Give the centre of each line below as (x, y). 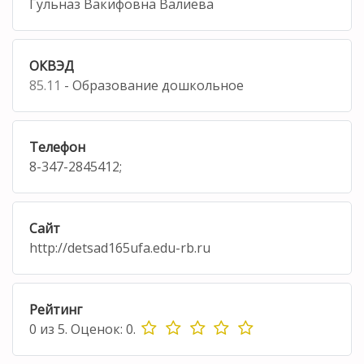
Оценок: (97, 329)
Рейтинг (56, 309)
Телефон (57, 147)
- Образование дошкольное (152, 85)
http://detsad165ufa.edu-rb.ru (120, 247)
